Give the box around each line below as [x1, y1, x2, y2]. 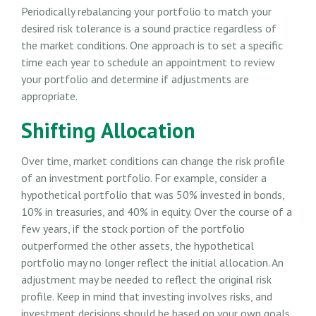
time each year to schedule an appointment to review [21, 55, 275, 70]
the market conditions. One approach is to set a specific [21, 38, 283, 53]
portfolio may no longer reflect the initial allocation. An [21, 255, 284, 270]
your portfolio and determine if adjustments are [21, 72, 249, 87]
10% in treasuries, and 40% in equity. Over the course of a [21, 205, 292, 219]
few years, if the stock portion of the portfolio [21, 221, 245, 236]
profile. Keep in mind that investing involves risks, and [21, 289, 272, 304]
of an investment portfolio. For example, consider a [21, 171, 267, 186]
